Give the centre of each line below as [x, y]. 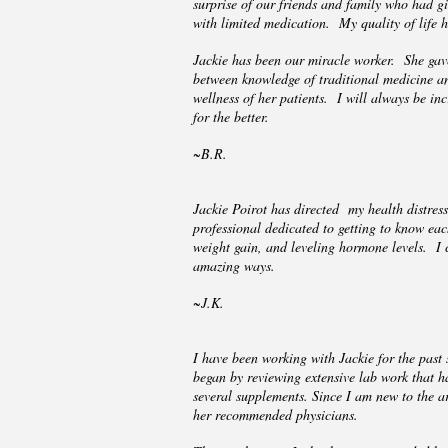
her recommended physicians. [275, 414]
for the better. [231, 116]
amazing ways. [234, 265]
